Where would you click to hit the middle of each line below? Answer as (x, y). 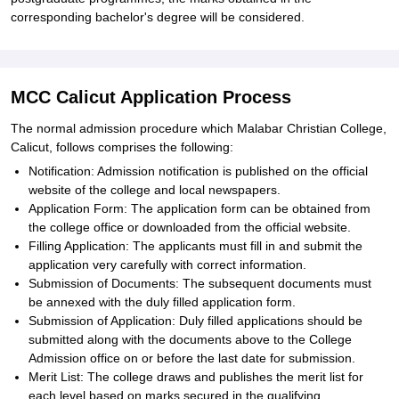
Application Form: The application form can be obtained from (199, 208)
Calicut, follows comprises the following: (122, 147)
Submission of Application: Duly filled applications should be (195, 321)
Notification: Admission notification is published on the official (198, 171)
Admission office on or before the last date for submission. (192, 358)
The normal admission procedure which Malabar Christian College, (199, 128)
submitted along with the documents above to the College (190, 339)
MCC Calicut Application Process (151, 97)
